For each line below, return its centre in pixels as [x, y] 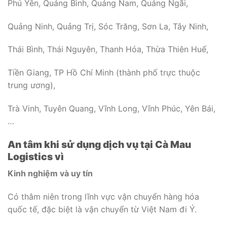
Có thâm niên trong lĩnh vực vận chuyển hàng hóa [103, 197]
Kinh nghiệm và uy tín [50, 174]
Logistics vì [36, 156]
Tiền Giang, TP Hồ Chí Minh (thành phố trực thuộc [104, 73]
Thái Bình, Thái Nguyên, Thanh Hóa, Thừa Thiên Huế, [108, 49]
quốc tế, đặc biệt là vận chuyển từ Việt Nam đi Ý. [102, 210]
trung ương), [31, 85]
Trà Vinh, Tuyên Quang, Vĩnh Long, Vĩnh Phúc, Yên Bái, [111, 108]
